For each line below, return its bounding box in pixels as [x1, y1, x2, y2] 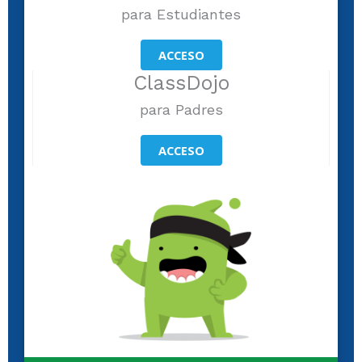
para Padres [139, 101, 223, 119]
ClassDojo [133, 71, 229, 95]
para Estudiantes [121, 6, 241, 23]
